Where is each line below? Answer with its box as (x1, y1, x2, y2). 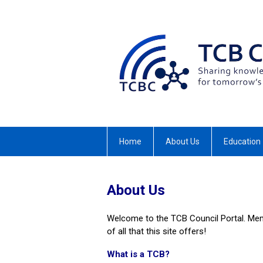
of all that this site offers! (107, 225, 206, 237)
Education (224, 136, 261, 146)
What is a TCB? (107, 248, 170, 259)
